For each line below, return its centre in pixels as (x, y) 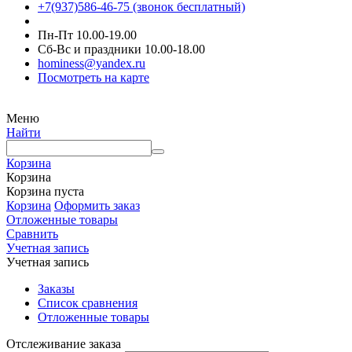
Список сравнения (88, 302)
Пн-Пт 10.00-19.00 (87, 35)
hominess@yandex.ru (92, 63)
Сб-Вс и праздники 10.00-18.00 (121, 49)
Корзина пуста (45, 191)
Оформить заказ (97, 205)
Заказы (56, 288)
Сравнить (32, 233)
